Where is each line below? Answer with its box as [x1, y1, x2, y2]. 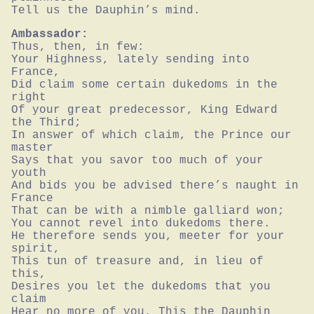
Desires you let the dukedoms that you [11, 280, 271, 293]
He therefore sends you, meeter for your [11, 229, 285, 243]
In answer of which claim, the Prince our [11, 128, 292, 142]
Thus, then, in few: [11, 40, 144, 53]
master [11, 141, 53, 154]
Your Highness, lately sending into [11, 53, 250, 66]
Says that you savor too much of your [11, 153, 264, 167]
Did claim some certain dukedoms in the [11, 78, 278, 91]
